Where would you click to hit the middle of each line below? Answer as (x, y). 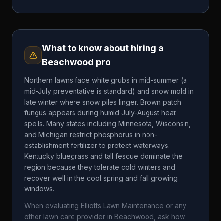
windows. (39, 189)
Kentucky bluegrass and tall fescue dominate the (103, 156)
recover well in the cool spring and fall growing (101, 178)
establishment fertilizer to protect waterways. (97, 145)
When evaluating (53, 205)
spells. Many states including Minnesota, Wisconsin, (108, 124)
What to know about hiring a (103, 48)
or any (175, 205)
